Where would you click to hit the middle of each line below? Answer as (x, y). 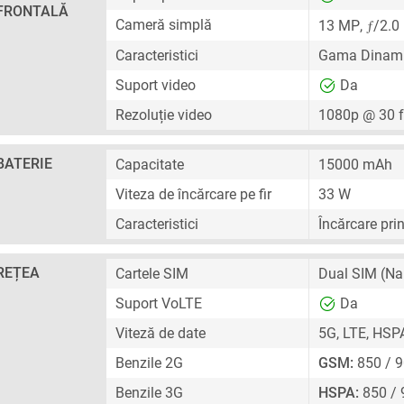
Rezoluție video (164, 115)
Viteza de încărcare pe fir (193, 194)
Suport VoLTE (159, 303)
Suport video (156, 85)
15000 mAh (355, 165)
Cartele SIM (152, 274)
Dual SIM (348, 274)
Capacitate (150, 165)
